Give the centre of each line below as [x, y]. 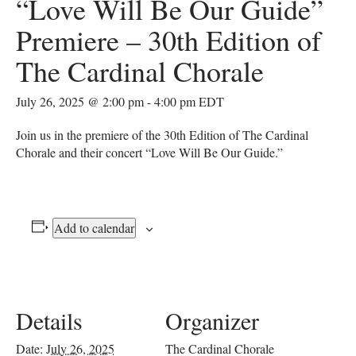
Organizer [212, 320]
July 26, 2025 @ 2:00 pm [80, 101]
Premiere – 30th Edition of [168, 40]
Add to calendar [94, 228]
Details [49, 320]
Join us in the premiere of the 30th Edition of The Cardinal [162, 135]
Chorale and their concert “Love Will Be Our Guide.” [149, 152]
